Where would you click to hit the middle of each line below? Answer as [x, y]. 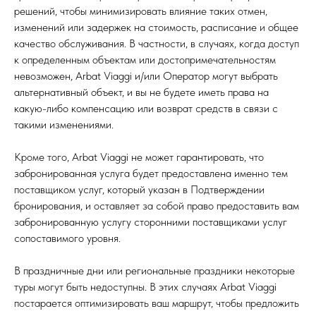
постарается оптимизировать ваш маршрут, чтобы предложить [157, 303]
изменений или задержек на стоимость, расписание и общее [156, 27]
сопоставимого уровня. [67, 238]
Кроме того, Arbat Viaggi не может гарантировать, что [139, 157]
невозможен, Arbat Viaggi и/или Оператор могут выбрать [146, 76]
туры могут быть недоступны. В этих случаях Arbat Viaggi [145, 287]
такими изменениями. [64, 124]
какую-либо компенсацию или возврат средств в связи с [146, 108]
